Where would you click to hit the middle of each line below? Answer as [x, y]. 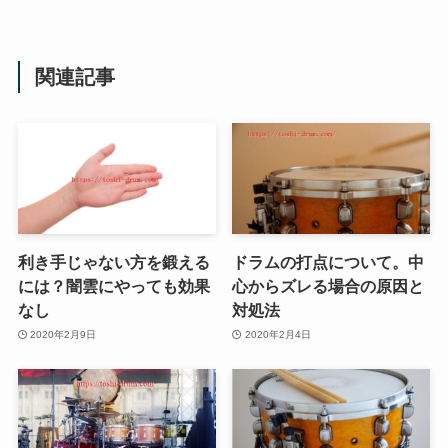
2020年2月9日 [63, 334]
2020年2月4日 [277, 334]
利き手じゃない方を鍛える [113, 262]
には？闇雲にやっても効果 [113, 286]
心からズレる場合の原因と [328, 286]
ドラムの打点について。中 [328, 262]
